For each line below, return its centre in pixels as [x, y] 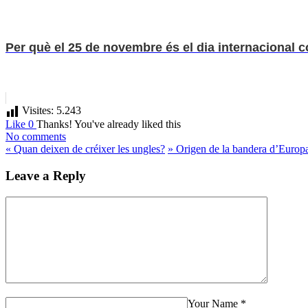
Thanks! [54, 124]
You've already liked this [128, 124]
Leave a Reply [46, 175]
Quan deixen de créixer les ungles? [88, 149]
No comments [36, 137]
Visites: [38, 111]
